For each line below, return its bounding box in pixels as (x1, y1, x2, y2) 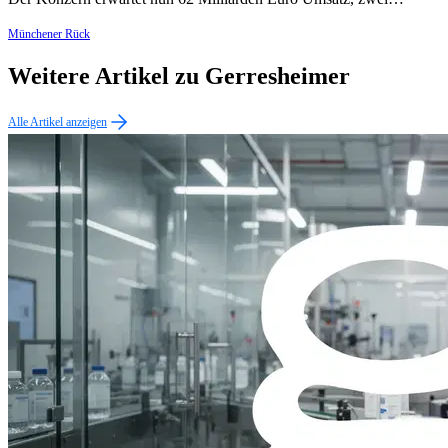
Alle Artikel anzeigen (8, 115, 107, 130)
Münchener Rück (8, 26, 90, 41)
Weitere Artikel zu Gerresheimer (8, 63, 350, 90)
